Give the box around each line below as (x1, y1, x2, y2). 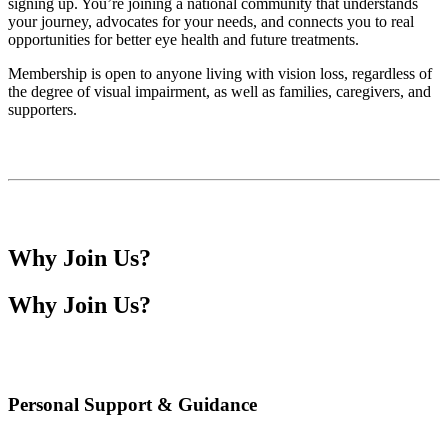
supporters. (8, 101, 77, 119)
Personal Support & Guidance (8, 393, 257, 415)
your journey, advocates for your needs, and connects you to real (8, 13, 414, 31)
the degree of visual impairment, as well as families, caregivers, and (8, 83, 431, 101)
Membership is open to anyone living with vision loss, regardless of (8, 65, 432, 83)
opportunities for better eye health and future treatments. (8, 31, 359, 49)
